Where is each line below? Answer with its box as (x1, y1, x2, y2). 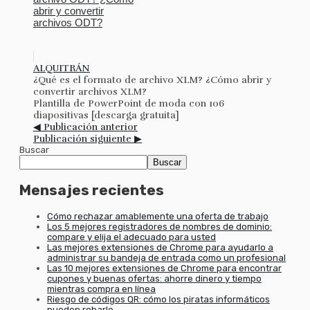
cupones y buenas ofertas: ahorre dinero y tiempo (47, 273, 262, 284)
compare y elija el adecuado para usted (47, 231, 216, 242)
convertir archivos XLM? (33, 85, 147, 98)
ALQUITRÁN (33, 62, 90, 74)
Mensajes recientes (19, 181, 164, 199)
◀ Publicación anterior (33, 120, 138, 133)
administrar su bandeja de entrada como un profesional (47, 252, 286, 263)
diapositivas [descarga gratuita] (33, 109, 179, 121)
